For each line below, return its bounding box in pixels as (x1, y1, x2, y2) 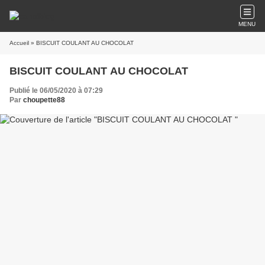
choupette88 (23, 96, 65, 104)
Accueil (9, 40, 29, 46)
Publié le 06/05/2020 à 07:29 (9, 86, 103, 95)
